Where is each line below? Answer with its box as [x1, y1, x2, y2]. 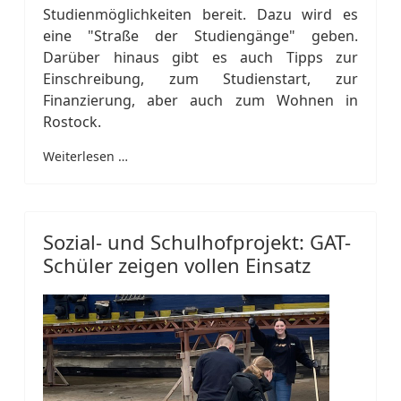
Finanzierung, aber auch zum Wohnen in [43, 90, 358, 110]
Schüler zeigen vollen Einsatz [43, 251, 311, 278]
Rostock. [43, 111, 101, 132]
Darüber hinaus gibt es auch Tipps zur [43, 47, 358, 67]
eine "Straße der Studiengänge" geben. [43, 25, 358, 46]
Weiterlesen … [43, 147, 128, 165]
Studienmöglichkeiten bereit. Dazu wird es [43, 4, 358, 24]
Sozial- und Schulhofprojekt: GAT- [43, 227, 351, 255]
